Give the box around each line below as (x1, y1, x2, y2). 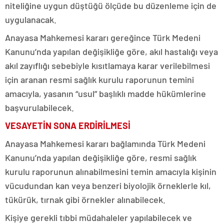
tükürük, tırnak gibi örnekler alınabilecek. (5, 194, 165, 205)
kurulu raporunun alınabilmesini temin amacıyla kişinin (5, 166, 216, 177)
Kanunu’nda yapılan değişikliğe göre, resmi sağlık (5, 152, 196, 163)
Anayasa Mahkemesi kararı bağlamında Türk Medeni (5, 138, 205, 149)
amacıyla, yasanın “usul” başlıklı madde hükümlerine (5, 88, 206, 99)
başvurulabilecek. (5, 102, 74, 113)
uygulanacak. (5, 14, 56, 25)
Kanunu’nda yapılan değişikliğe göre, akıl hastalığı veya (5, 46, 218, 57)
